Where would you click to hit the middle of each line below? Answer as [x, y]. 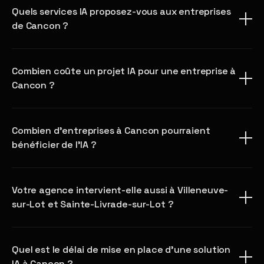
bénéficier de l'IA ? [54, 145]
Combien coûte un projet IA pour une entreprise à [124, 71]
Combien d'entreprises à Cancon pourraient [111, 131]
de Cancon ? [40, 26]
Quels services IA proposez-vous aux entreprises [121, 11]
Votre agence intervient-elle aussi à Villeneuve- [120, 190]
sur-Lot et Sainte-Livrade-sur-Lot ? [93, 204]
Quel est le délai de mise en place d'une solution [121, 250]
